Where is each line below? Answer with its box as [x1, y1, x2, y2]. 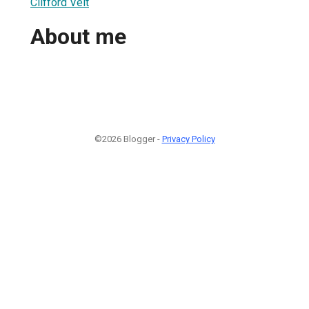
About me [30, 23, 126, 50]
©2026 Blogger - [94, 133, 162, 144]
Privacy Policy [161, 133, 215, 144]
